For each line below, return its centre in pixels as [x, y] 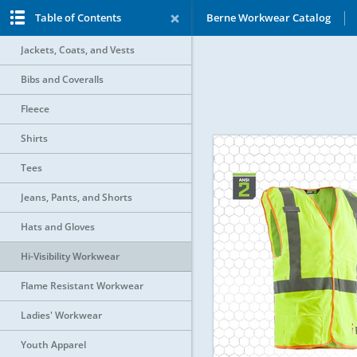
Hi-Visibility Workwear [70, 256]
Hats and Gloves [58, 227]
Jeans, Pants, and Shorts [76, 197]
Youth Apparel [53, 345]
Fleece [35, 109]
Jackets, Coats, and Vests [78, 50]
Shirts [34, 138]
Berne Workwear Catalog [268, 18]
